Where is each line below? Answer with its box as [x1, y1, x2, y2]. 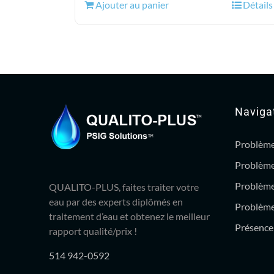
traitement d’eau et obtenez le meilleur [49, 210, 210, 222]
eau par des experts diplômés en [49, 196, 183, 207]
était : [180, 2, 204, 14]
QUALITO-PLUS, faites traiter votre [49, 181, 199, 193]
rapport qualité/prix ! [49, 225, 137, 237]
